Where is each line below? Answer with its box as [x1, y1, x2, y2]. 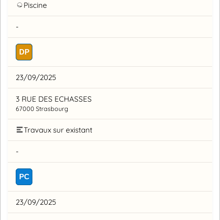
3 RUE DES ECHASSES [16, 94, 92, 104]
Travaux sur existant [24, 125, 92, 135]
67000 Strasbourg [16, 104, 68, 112]
